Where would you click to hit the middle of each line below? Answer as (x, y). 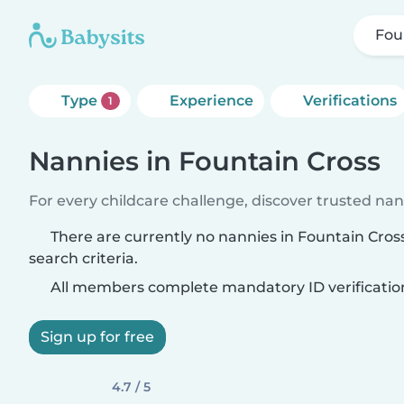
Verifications (349, 101)
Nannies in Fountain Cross (205, 161)
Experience (211, 101)
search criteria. (83, 258)
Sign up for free (97, 337)
